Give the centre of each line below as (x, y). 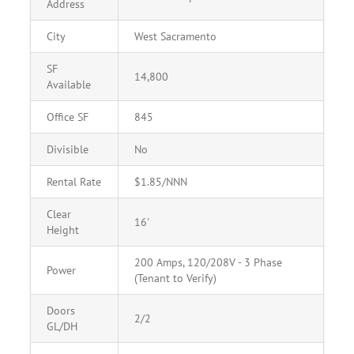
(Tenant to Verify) (175, 278)
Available (69, 85)
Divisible (68, 149)
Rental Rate (74, 182)
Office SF (68, 117)
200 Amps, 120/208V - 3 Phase (208, 262)
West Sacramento (175, 36)
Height (63, 230)
